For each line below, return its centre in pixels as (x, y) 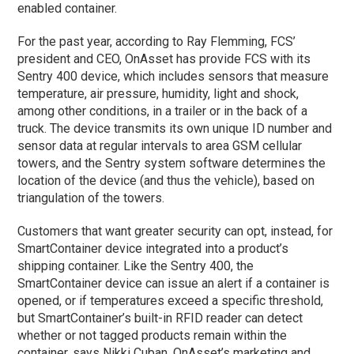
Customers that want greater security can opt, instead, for (175, 231)
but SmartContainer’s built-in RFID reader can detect (160, 318)
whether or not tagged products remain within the (153, 335)
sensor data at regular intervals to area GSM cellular (160, 145)
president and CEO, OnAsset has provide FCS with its (164, 58)
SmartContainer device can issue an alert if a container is (174, 283)
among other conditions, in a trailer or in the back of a (163, 111)
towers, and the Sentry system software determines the (172, 163)
